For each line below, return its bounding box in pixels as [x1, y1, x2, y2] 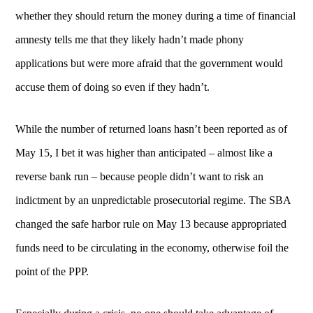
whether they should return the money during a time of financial [15, 9, 296, 22]
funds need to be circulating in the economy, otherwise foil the [15, 241, 289, 254]
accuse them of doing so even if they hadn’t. [15, 80, 210, 93]
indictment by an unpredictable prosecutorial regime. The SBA [15, 194, 291, 206]
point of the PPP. [15, 265, 89, 277]
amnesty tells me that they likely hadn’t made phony [15, 33, 245, 45]
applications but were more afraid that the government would [15, 57, 284, 69]
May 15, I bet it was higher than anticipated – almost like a [15, 146, 273, 159]
